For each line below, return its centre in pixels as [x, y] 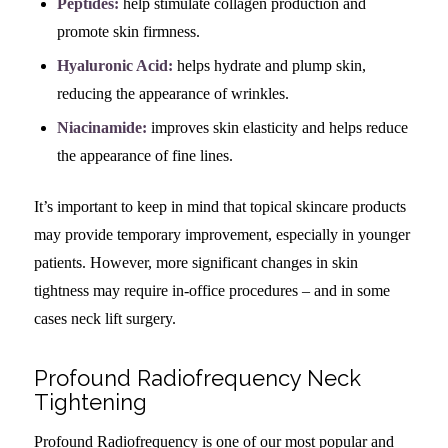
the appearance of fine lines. [144, 155]
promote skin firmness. [128, 31]
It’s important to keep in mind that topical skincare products [219, 206]
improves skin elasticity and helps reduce [279, 127]
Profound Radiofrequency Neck [197, 377]
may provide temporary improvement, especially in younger [221, 234]
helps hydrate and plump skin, [269, 65]
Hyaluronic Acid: [114, 65]
